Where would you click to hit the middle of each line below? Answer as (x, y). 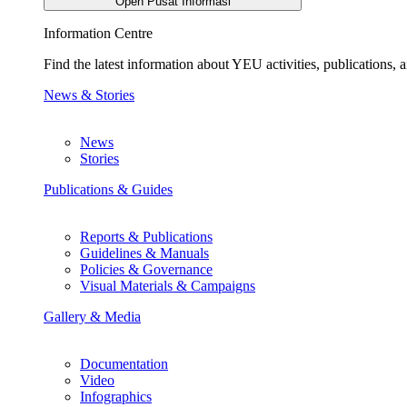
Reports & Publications (146, 236)
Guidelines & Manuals (144, 253)
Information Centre (98, 33)
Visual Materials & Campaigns (168, 285)
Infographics (116, 396)
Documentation (124, 363)
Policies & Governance (146, 269)
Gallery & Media (92, 316)
